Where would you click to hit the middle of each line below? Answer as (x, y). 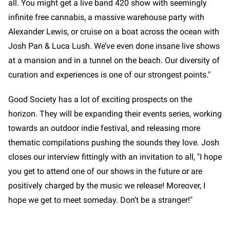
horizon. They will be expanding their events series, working (115, 114)
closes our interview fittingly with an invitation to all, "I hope (115, 157)
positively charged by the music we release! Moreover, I (107, 186)
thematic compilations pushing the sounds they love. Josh (114, 143)
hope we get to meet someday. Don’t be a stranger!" (100, 200)
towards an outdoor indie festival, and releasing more (104, 128)
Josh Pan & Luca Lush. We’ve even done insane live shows (114, 46)
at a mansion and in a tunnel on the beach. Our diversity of (114, 61)
